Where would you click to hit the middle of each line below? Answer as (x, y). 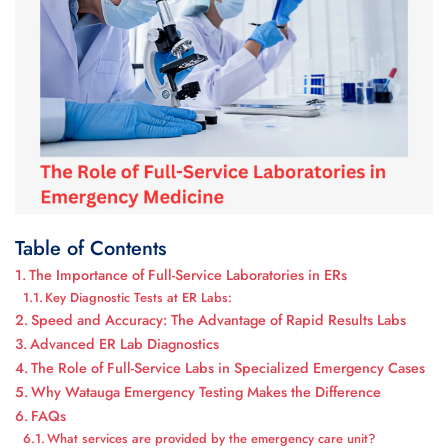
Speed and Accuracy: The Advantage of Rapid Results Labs (218, 320)
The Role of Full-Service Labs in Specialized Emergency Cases (227, 368)
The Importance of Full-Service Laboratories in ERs (187, 275)
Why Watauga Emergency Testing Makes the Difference (205, 392)
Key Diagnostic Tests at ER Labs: (139, 298)
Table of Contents (90, 249)
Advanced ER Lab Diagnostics (124, 344)
